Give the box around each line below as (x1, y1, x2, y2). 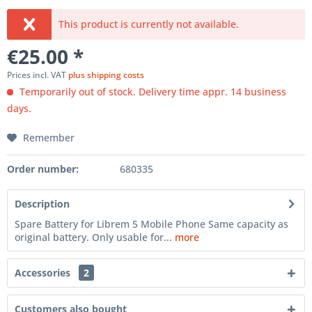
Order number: (7, 162, 79, 175)
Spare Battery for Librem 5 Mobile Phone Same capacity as (15, 217, 288, 231)
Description (15, 197, 70, 210)
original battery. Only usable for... (15, 231, 172, 244)
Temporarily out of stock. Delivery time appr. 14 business (17, 85, 286, 98)
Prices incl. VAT (7, 69, 68, 81)
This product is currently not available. (58, 17, 240, 31)
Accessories (15, 266, 73, 279)
